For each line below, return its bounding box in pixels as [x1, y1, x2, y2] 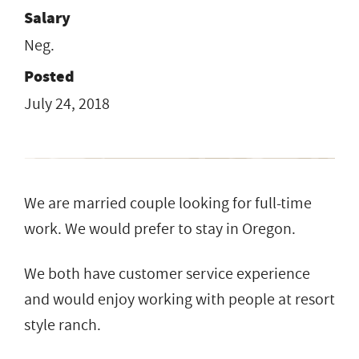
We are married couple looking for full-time [24, 192, 312, 215]
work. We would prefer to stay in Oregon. [24, 217, 296, 240]
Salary [24, 6, 71, 29]
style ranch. [24, 313, 101, 337]
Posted [24, 65, 75, 87]
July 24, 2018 [24, 92, 110, 115]
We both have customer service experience [24, 262, 310, 285]
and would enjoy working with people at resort [24, 288, 335, 311]
